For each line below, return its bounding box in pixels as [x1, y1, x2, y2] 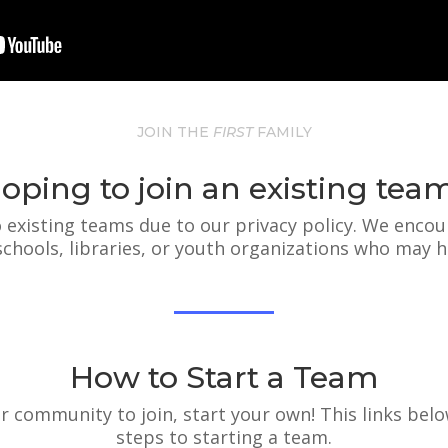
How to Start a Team [70, 359, 378, 397]
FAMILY [252, 123, 312, 142]
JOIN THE [136, 123, 209, 142]
